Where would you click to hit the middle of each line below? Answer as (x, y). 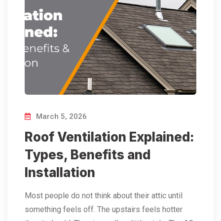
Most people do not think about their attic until (104, 196)
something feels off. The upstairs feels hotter (104, 210)
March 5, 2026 (60, 117)
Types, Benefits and (88, 155)
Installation (60, 173)
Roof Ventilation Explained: (110, 137)
